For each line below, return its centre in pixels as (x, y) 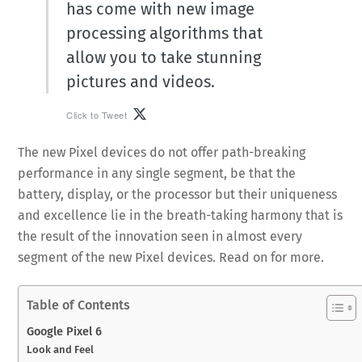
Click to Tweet (97, 114)
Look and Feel (61, 350)
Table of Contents (79, 305)
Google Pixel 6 (65, 332)
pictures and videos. (141, 82)
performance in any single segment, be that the (157, 174)
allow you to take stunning (164, 58)
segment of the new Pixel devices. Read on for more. (171, 258)
